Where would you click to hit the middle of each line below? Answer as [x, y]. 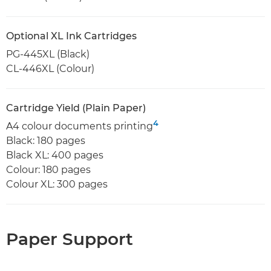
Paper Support [70, 239]
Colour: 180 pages [48, 169]
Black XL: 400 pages [55, 155]
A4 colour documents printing [80, 126]
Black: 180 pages [46, 140]
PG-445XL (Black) [48, 54]
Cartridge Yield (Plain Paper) [76, 108]
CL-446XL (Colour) [50, 68]
